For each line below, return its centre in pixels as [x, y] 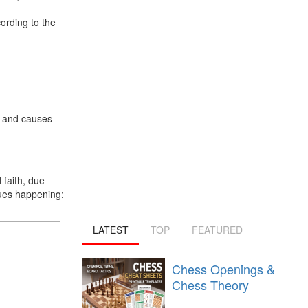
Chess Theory [210, 284]
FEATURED [217, 229]
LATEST [110, 229]
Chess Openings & [223, 268]
